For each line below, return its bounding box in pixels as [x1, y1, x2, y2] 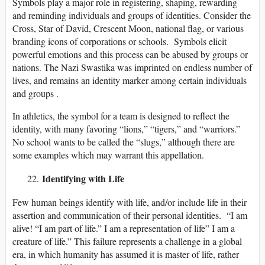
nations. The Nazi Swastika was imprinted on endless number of [12, 61, 252, 74]
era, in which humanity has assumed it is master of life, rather [12, 248, 239, 261]
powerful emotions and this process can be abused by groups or [12, 48, 248, 61]
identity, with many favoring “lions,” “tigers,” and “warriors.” [12, 122, 240, 135]
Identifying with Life [42, 172, 124, 186]
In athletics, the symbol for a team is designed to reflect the [12, 109, 230, 122]
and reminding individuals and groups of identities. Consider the [12, 9, 251, 22]
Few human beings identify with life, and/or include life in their [12, 196, 247, 209]
